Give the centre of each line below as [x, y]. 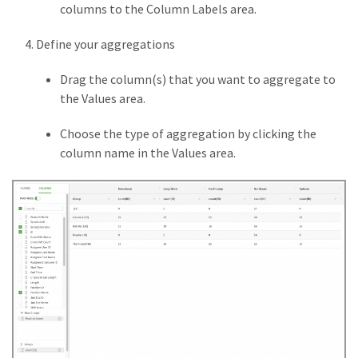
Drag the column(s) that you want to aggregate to [198, 79]
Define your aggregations [105, 44]
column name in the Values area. [148, 152]
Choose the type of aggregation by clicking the [188, 133]
